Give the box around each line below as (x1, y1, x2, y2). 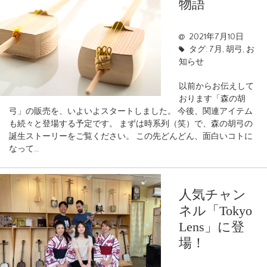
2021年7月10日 (188, 32, 244, 42)
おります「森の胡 (179, 94, 246, 104)
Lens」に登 (179, 219, 244, 235)
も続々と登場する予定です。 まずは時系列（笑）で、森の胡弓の (9, 119, 253, 129)
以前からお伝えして (179, 81, 254, 91)
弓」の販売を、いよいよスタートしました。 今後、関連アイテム (9, 106, 253, 116)
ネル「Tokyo (179, 203, 252, 219)
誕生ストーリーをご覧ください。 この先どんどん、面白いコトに (9, 131, 253, 141)
